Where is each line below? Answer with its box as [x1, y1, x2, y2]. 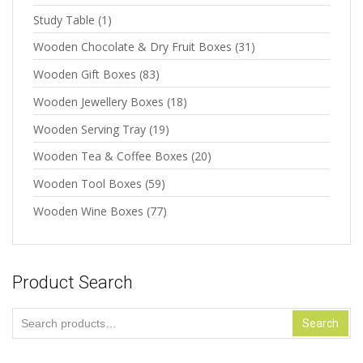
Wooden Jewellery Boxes [33, 93, 164, 109]
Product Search [12, 271, 133, 293]
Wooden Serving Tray [33, 121, 146, 137]
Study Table [33, 11, 95, 28]
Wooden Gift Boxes [33, 66, 136, 82]
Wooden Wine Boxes [33, 203, 143, 219]
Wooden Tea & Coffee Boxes [33, 148, 188, 164]
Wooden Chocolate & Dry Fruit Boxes [33, 39, 232, 55]
